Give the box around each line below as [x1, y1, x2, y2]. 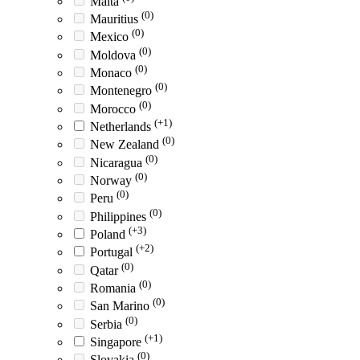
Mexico [90, 30, 132, 44]
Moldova [90, 47, 139, 62]
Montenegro [90, 84, 155, 98]
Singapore [90, 334, 145, 349]
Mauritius [90, 11, 141, 26]
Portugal [90, 245, 136, 260]
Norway [90, 173, 135, 187]
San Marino [90, 299, 153, 313]
